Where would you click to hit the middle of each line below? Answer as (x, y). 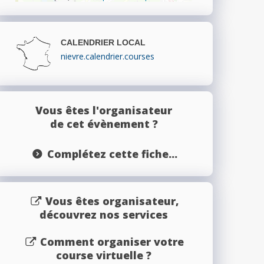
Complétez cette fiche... (112, 154)
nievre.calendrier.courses (108, 56)
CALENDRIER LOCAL (103, 42)
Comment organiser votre (112, 241)
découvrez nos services (104, 214)
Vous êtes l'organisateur (104, 110)
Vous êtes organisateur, (112, 201)
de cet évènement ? (104, 123)
